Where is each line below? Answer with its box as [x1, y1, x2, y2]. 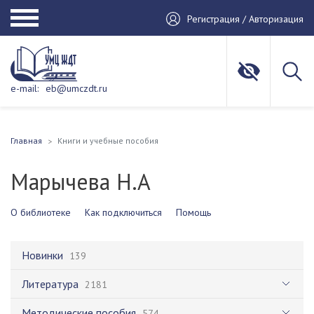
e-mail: [11, 82, 39, 95]
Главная [11, 135, 42, 146]
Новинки [22, 248, 63, 262]
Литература [22, 277, 78, 291]
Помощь [176, 206, 211, 219]
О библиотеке [11, 206, 71, 219]
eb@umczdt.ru [46, 82, 107, 95]
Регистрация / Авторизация [187, 12, 303, 25]
